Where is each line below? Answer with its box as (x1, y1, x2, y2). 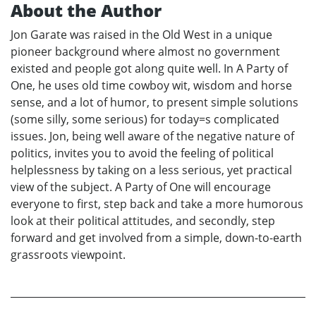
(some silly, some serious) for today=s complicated (11, 111, 279, 128)
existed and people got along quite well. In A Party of (11, 61, 288, 77)
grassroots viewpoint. (11, 247, 126, 263)
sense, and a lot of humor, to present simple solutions (11, 95, 298, 111)
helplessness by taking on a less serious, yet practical (11, 162, 292, 178)
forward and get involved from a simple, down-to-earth (11, 230, 302, 246)
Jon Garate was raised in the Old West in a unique (11, 27, 272, 43)
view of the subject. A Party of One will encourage (11, 179, 271, 195)
